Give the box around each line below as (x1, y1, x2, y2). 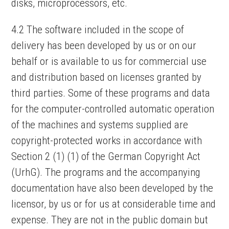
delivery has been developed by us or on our (11, 39, 197, 52)
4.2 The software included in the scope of (11, 24, 185, 36)
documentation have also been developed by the (11, 182, 214, 194)
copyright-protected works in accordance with (11, 134, 202, 147)
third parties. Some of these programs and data (11, 87, 211, 99)
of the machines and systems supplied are (11, 119, 189, 131)
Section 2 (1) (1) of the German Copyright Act (11, 150, 201, 163)
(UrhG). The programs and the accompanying (11, 166, 201, 178)
